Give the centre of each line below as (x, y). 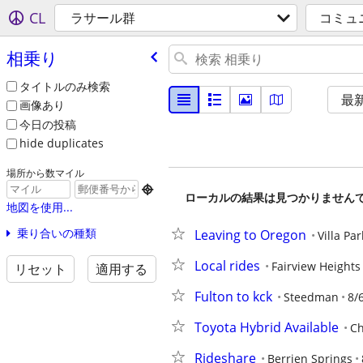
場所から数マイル (45, 173)
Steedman (311, 297)
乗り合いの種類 (56, 233)
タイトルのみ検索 (64, 86)
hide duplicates (61, 143)
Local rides (227, 266)
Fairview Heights (316, 266)
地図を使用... (39, 207)
